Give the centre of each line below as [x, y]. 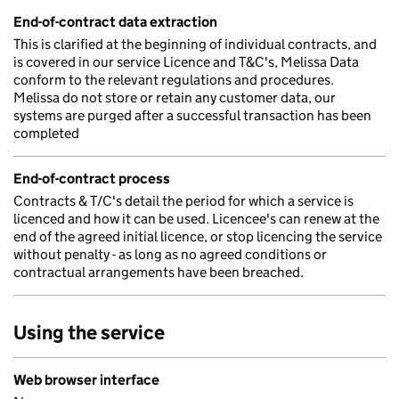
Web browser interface [86, 380]
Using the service [89, 333]
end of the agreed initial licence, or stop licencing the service [198, 236]
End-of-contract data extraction [115, 22]
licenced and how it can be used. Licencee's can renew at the [196, 219]
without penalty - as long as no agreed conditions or [170, 254]
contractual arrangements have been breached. [159, 272]
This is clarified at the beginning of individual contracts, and [195, 44]
